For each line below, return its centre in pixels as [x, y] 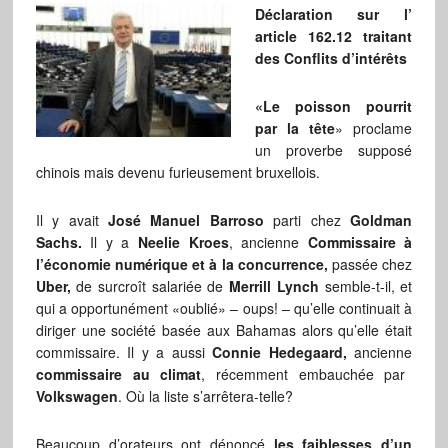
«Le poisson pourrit [333, 106]
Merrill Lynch [274, 286]
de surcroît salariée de [150, 286]
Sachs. [58, 242]
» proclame [374, 128]
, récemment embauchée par [303, 374]
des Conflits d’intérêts [330, 58]
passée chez [370, 264]
